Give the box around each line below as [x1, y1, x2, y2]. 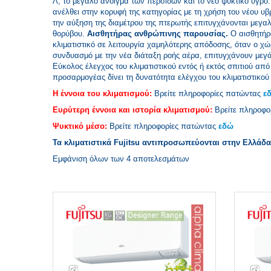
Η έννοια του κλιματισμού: [53, 89, 152, 98]
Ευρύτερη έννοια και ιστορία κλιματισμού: [53, 105, 212, 114]
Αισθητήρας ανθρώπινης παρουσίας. [87, 29, 230, 38]
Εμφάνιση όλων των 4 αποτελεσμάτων [53, 154, 189, 163]
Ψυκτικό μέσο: [53, 122, 107, 131]
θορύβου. [53, 29, 87, 38]
